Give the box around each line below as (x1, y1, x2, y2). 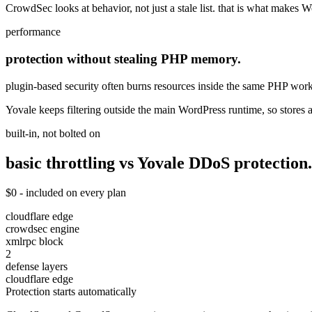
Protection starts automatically (6, 285, 136, 297)
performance (6, 26, 61, 38)
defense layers (6, 260, 68, 272)
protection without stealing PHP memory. (6, 52, 241, 67)
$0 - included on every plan (6, 186, 126, 198)
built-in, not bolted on (6, 127, 100, 139)
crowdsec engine (6, 222, 79, 235)
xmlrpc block (6, 235, 63, 247)
